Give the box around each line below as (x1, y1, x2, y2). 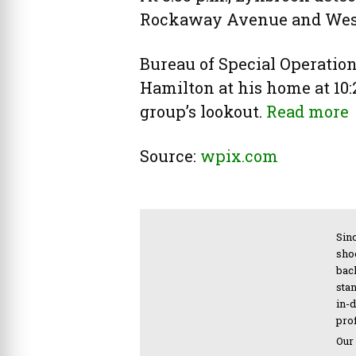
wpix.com (200, 145, 278, 166)
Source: (140, 145, 200, 166)
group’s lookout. (140, 100, 266, 122)
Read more (266, 100, 349, 122)
